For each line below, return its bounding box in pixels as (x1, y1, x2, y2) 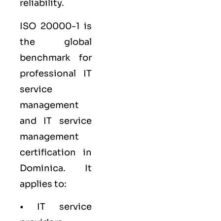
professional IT (20, 68, 92, 79)
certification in (20, 147, 92, 158)
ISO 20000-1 (20, 20, 80, 32)
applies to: (20, 178, 67, 189)
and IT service (20, 115, 92, 126)
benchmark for (20, 52, 92, 63)
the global (20, 36, 92, 47)
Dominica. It (20, 162, 92, 174)
